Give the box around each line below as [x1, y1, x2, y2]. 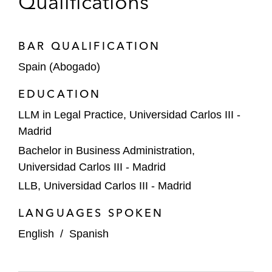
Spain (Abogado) [18, 61, 100, 73]
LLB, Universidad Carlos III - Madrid [18, 180, 191, 192]
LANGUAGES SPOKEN [18, 206, 164, 220]
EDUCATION [18, 87, 101, 101]
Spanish [69, 228, 109, 240]
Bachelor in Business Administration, [18, 144, 195, 157]
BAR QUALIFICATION [18, 39, 161, 53]
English [18, 228, 54, 240]
